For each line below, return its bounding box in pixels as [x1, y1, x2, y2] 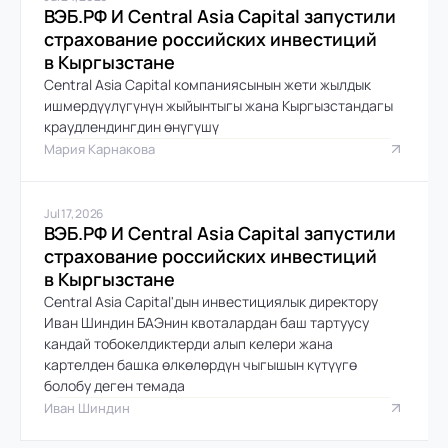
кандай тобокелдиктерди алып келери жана [44, 333, 333, 353]
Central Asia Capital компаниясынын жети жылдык [44, 74, 371, 94]
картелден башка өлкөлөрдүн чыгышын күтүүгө [44, 354, 357, 374]
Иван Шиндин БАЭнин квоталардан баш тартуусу [44, 312, 369, 332]
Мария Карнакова [44, 139, 155, 158]
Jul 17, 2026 [44, 204, 104, 222]
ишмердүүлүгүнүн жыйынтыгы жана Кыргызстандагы [44, 95, 393, 115]
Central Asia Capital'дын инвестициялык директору [44, 291, 378, 311]
